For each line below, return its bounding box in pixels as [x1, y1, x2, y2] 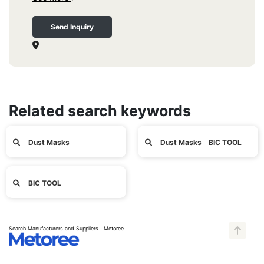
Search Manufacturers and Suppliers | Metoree [9, 225, 124, 232]
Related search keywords [9, 102, 191, 120]
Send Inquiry [51, 22, 94, 32]
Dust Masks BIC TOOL [159, 138, 242, 147]
